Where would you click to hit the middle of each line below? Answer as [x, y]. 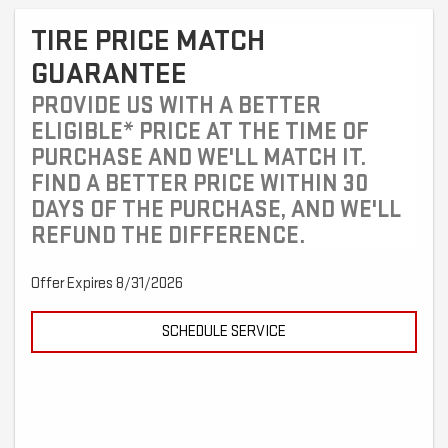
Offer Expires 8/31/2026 [107, 284]
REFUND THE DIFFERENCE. [168, 236]
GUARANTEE [109, 74]
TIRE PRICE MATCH [148, 41]
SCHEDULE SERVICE [224, 332]
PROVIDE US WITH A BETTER [176, 106]
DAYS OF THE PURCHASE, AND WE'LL [216, 210]
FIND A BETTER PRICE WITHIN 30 [199, 184]
